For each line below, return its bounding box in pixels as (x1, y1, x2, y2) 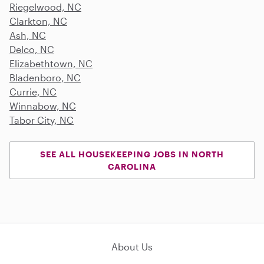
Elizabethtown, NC (9, 57, 93, 69)
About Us (111, 240, 153, 252)
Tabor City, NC (9, 114, 74, 126)
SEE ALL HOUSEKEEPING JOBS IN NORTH (40, 148, 224, 159)
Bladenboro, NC (9, 71, 81, 83)
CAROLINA (108, 161, 156, 171)
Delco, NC (9, 43, 54, 55)
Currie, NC (9, 85, 57, 97)
